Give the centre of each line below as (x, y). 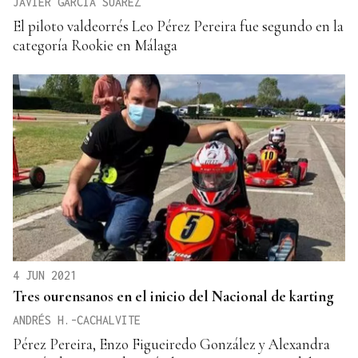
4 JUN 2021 (45, 275)
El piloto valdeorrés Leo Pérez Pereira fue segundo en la (178, 26)
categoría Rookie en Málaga (95, 45)
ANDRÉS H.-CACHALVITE (77, 320)
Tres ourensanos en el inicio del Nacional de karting (173, 296)
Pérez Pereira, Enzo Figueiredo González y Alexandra (171, 344)
